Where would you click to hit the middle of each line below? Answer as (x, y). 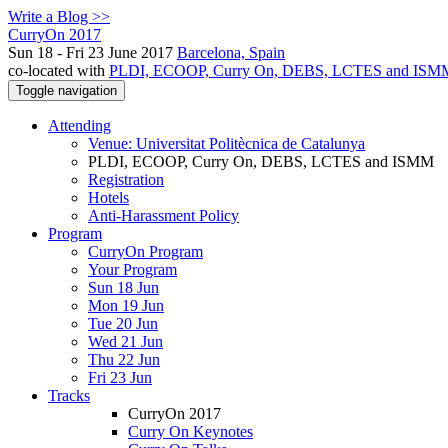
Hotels (108, 197)
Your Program (132, 269)
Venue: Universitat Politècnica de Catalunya (226, 143)
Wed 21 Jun (125, 341)
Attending (79, 125)
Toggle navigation (66, 90)
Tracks (69, 395)
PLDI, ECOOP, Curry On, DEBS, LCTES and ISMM (261, 161)
